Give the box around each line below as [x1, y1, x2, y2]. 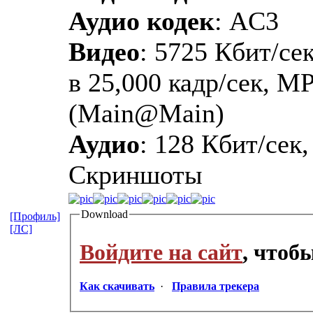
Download [81, 208, 128, 220]
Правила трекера [172, 280, 259, 293]
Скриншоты [68, 159, 203, 189]
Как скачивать [80, 280, 154, 293]
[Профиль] [10, 210, 60, 222]
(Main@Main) [68, 98, 224, 128]
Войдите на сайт [80, 239, 242, 265]
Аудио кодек [68, 6, 214, 36]
